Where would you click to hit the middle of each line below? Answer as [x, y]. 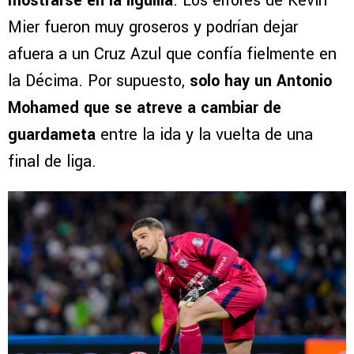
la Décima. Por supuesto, [99, 81]
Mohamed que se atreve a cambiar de [145, 108]
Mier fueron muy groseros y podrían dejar [153, 28]
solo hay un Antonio [261, 81]
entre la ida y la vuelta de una [204, 135]
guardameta [52, 135]
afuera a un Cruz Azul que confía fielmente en [172, 55]
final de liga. [52, 162]
